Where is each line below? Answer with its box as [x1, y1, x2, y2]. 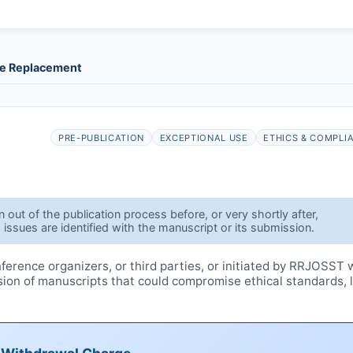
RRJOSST [289, 258, 344, 273]
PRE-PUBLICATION [58, 132, 145, 143]
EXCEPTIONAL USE [159, 132, 248, 143]
